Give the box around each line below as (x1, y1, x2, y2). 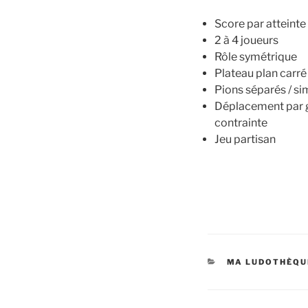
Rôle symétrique (214, 50, 297, 64)
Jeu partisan (214, 133, 276, 146)
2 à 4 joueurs (214, 34, 278, 47)
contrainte (214, 116, 267, 130)
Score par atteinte (214, 17, 306, 31)
